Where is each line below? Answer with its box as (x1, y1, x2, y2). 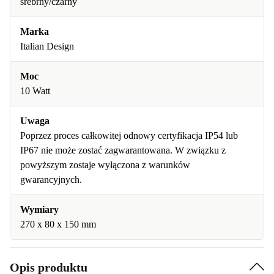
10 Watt (20, 86, 50, 96)
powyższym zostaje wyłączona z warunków (20, 160, 190, 170)
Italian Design (20, 41, 74, 51)
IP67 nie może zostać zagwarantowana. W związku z (20, 145, 226, 155)
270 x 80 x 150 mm (20, 219, 96, 229)
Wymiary (20, 204, 59, 215)
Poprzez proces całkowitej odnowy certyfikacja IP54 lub (20, 130, 238, 141)
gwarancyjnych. (20, 174, 82, 185)
